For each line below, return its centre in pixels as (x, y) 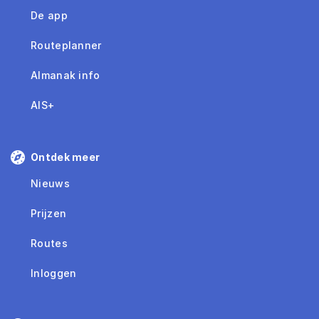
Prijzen (49, 213)
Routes (49, 243)
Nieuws (50, 183)
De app (49, 15)
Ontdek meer (66, 157)
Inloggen (54, 273)
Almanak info (66, 75)
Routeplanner (66, 45)
